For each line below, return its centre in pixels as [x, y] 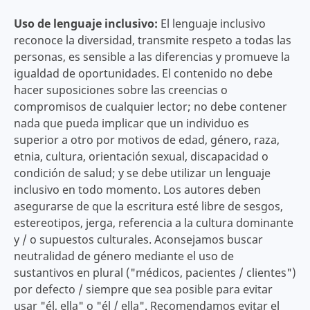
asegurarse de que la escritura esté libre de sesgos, [148, 206]
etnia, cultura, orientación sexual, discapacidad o [141, 156]
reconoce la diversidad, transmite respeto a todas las [152, 40]
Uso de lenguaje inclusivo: [87, 23]
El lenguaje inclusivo [213, 23]
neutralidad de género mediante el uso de [124, 256]
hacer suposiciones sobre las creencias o [120, 90]
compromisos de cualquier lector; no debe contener [150, 106]
